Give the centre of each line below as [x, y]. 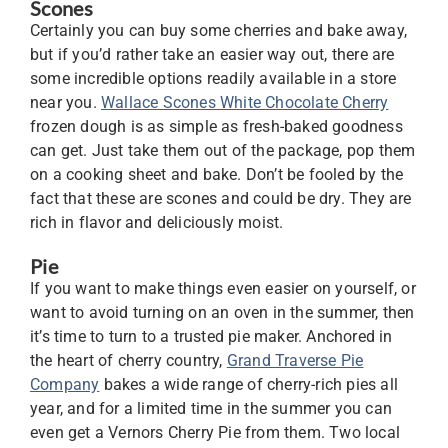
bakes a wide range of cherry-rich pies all [249, 384]
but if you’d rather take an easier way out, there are [212, 54]
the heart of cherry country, [128, 360]
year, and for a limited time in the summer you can [211, 408]
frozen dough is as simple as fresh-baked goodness [216, 126]
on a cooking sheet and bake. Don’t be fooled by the [217, 174]
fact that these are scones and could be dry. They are [221, 198]
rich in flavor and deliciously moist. [159, 222]
